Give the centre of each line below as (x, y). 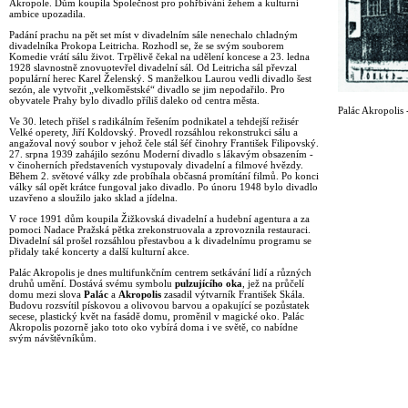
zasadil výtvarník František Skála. (233, 295)
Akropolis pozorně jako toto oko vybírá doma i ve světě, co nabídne (153, 327)
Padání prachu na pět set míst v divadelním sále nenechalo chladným (153, 35)
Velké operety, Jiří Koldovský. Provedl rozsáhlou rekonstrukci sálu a (153, 133)
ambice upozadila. (47, 14)
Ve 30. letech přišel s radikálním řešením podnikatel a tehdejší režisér (154, 122)
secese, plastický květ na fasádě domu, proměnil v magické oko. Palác (157, 316)
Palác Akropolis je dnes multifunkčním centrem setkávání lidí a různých (160, 273)
